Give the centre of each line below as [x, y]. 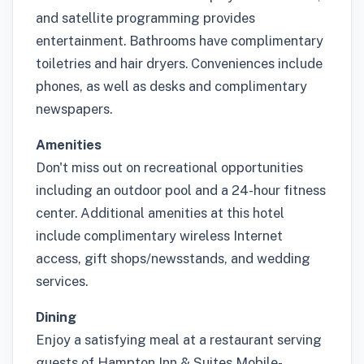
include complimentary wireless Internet [159, 236]
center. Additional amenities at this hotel [160, 213]
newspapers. [74, 109]
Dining [56, 317]
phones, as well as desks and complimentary [171, 86]
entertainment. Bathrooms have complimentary [180, 41]
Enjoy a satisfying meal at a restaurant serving [179, 340]
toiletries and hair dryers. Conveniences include [179, 63]
